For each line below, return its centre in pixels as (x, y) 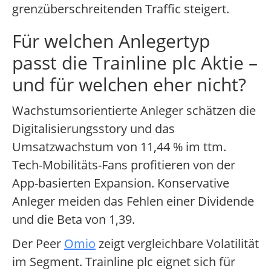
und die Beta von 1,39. (73, 220)
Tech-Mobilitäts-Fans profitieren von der (124, 165)
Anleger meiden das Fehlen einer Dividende (133, 201)
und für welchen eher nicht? (129, 85)
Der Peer (38, 244)
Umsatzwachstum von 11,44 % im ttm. (119, 147)
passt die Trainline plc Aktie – (135, 63)
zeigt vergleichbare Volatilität (177, 244)
